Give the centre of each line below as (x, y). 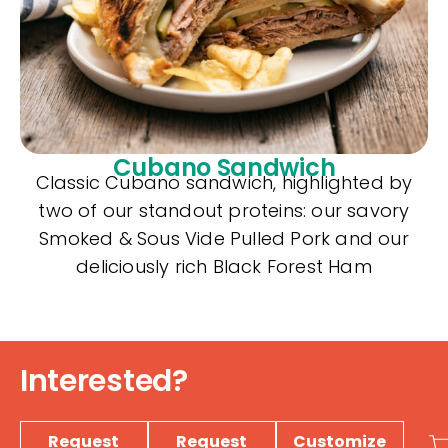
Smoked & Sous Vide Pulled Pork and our (224, 238)
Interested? (104, 380)
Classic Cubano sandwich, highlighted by (224, 182)
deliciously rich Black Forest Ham (224, 266)
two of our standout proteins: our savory (224, 210)
